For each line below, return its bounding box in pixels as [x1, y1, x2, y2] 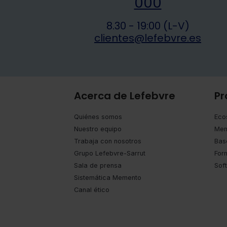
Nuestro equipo [74, 125, 122, 133]
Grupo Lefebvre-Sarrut [74, 149, 145, 158]
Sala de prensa [74, 162, 122, 170]
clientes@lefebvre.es [94, 31, 201, 46]
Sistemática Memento [74, 174, 141, 182]
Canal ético [74, 186, 109, 194]
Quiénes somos [74, 113, 122, 121]
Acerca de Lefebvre [74, 89, 175, 103]
